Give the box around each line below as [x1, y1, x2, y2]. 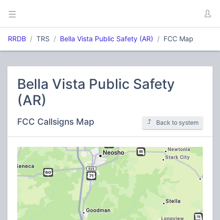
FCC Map [164, 34, 193, 43]
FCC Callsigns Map [17, 116, 94, 127]
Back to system [156, 119, 199, 126]
